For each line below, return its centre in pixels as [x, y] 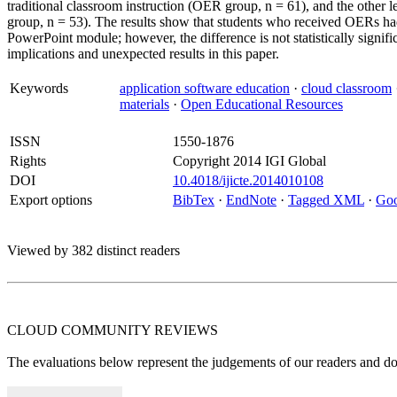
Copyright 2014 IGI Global [249, 161]
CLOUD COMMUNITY [81, 330]
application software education [205, 88]
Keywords [39, 88]
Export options [51, 200]
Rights [28, 161]
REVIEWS [186, 330]
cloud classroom [346, 88]
